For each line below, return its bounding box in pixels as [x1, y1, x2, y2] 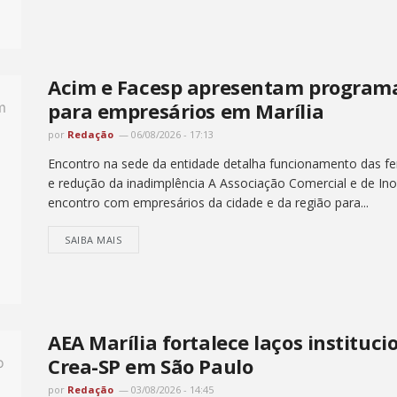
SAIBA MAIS [65, 233, 122, 247]
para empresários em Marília [48, 97, 324, 125]
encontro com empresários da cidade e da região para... [48, 194, 369, 212]
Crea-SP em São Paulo [48, 352, 253, 379]
